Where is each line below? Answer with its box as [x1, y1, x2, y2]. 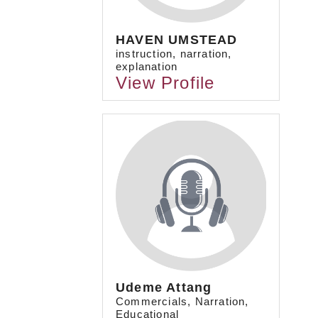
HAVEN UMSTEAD [116, 32, 238, 47]
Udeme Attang [116, 280, 212, 295]
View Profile [116, 72, 215, 92]
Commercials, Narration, [116, 295, 249, 308]
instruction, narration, [116, 47, 232, 60]
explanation [116, 60, 178, 72]
